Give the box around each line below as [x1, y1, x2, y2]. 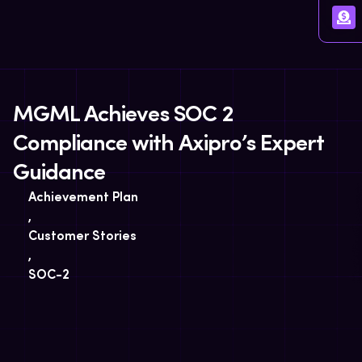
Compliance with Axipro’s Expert [13, 133, 323, 156]
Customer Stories [28, 230, 137, 243]
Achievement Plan [28, 192, 138, 204]
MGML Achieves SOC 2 [13, 104, 234, 127]
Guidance [13, 162, 105, 185]
